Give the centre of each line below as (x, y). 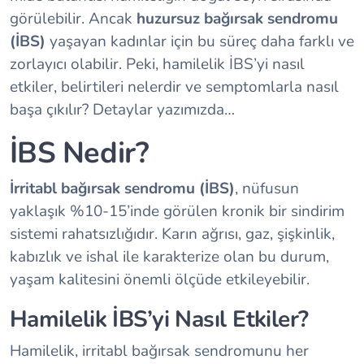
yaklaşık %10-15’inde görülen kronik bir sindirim (177, 212)
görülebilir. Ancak (73, 19)
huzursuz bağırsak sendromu (237, 19)
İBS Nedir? (79, 154)
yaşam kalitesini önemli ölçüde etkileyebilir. (160, 280)
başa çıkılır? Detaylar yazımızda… (122, 110)
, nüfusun (267, 189)
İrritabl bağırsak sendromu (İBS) (122, 189)
